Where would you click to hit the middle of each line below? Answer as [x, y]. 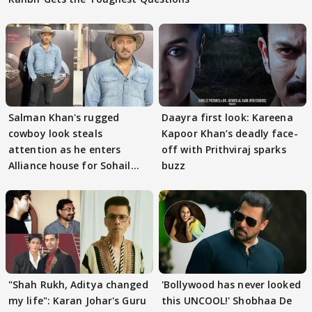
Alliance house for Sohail [70, 166]
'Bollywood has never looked [231, 284]
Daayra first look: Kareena [227, 118]
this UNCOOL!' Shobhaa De [227, 300]
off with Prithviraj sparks [224, 150]
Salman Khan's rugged [64, 118]
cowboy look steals [55, 134]
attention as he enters [65, 150]
